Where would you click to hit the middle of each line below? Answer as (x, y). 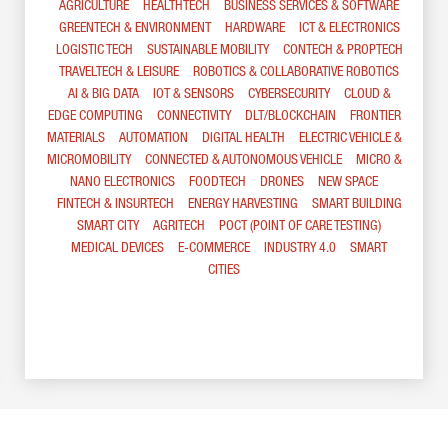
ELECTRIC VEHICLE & (350, 139)
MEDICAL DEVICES (117, 249)
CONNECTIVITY (193, 117)
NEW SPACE (348, 183)
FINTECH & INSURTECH (115, 205)
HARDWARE (254, 29)
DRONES (282, 183)
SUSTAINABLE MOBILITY (207, 51)
